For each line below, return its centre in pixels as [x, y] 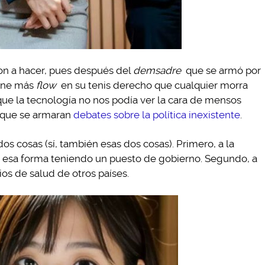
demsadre [157, 70]
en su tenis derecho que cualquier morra [153, 85]
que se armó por [222, 70]
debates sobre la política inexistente [157, 115]
